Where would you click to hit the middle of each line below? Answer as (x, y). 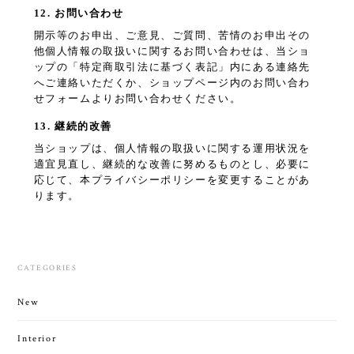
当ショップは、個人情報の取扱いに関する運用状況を (172, 149)
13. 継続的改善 (73, 126)
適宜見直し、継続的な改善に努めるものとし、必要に (172, 164)
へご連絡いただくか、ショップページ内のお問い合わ (172, 83)
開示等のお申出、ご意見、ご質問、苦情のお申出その (172, 36)
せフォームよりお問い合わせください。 (137, 99)
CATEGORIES (47, 269)
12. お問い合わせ (79, 13)
